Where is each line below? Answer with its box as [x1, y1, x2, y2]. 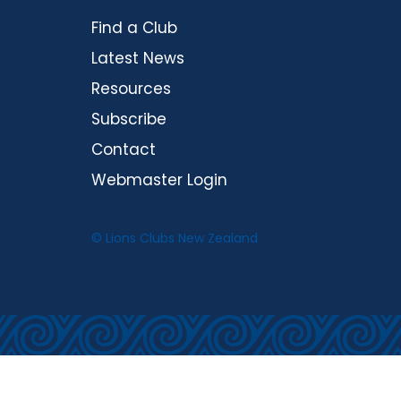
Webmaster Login [91, 169, 227, 191]
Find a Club [91, 17, 177, 38]
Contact [91, 139, 156, 160]
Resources [91, 78, 171, 99]
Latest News [91, 47, 184, 69]
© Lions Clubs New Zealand [91, 229, 258, 247]
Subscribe [91, 108, 166, 130]
